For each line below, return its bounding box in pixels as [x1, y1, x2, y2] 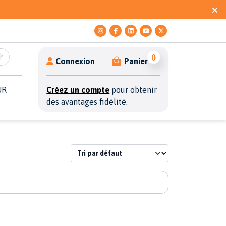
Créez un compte [46, 85, 110, 94]
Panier [124, 56, 148, 66]
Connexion [55, 56, 95, 66]
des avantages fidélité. [46, 97, 128, 106]
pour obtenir [109, 85, 157, 94]
